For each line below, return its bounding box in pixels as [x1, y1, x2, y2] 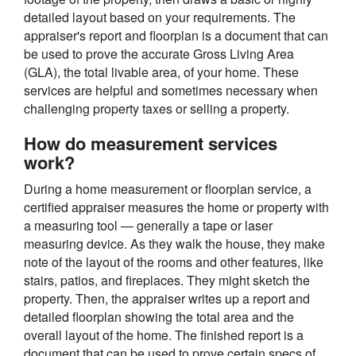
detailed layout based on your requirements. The [24, 8, 296, 27]
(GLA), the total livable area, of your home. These [24, 63, 299, 82]
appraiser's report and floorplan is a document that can [24, 26, 328, 45]
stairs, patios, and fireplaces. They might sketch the [24, 271, 310, 290]
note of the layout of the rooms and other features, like [24, 253, 323, 272]
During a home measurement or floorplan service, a [24, 180, 311, 199]
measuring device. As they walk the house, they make [24, 234, 325, 253]
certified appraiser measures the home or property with [24, 198, 329, 217]
